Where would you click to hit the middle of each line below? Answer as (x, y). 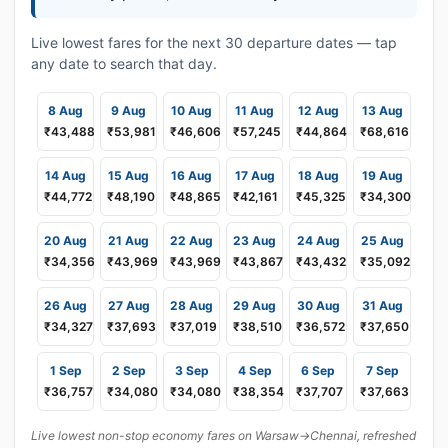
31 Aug (382, 305)
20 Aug (65, 240)
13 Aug (382, 110)
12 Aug (318, 110)
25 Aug (382, 240)
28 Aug (191, 305)
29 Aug (254, 305)
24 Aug (318, 240)
